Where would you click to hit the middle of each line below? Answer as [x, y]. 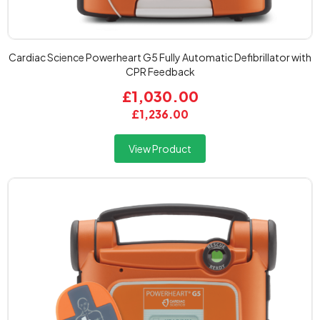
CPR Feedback [160, 71]
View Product [160, 149]
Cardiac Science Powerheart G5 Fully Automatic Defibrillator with [160, 57]
